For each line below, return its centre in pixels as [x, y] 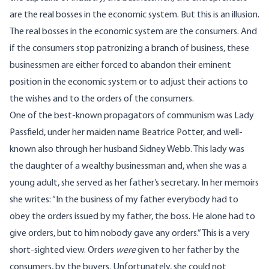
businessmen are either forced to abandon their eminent [120, 66]
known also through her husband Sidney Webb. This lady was [127, 150]
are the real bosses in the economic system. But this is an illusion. [134, 15]
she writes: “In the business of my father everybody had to [124, 200]
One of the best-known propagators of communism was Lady [132, 116]
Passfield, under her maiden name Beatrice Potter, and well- [126, 133]
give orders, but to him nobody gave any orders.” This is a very [130, 234]
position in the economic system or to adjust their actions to [129, 83]
